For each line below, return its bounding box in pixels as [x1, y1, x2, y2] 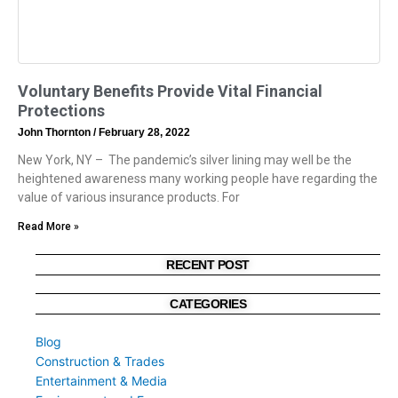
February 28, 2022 [96, 126, 190, 139]
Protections [18, 101, 105, 121]
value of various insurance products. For [18, 190, 240, 205]
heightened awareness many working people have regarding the [18, 171, 378, 187]
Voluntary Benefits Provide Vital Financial [18, 82, 322, 101]
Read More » [18, 220, 79, 234]
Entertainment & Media [36, 373, 167, 389]
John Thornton [18, 126, 93, 139]
